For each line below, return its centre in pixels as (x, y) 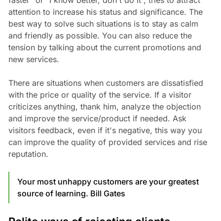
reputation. (28, 154)
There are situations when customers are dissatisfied (106, 83)
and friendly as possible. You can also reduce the (100, 36)
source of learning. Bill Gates (71, 194)
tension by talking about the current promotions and (105, 48)
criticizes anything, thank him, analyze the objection (104, 107)
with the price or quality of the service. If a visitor (100, 95)
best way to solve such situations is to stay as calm (103, 24)
